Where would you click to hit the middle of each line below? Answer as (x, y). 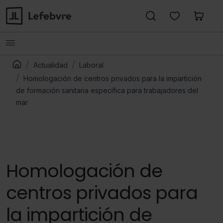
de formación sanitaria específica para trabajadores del (107, 90)
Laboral (91, 65)
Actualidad (51, 65)
